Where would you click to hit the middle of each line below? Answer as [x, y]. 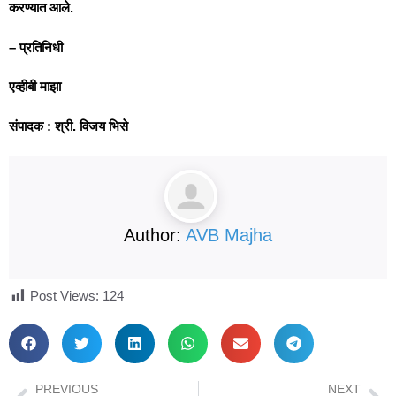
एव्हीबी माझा [35, 86]
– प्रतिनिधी [36, 47]
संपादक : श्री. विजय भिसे [69, 126]
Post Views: [65, 295]
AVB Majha [229, 235]
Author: [155, 235]
